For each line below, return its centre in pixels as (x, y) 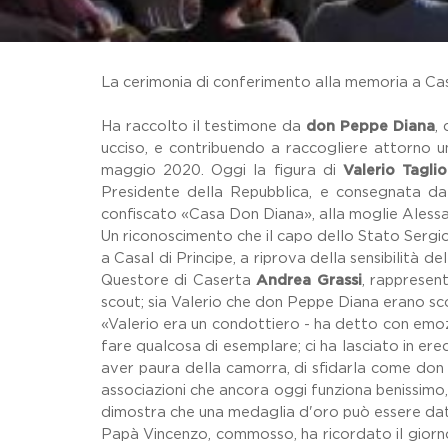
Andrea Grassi (309, 280)
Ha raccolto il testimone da (203, 126)
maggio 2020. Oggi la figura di (221, 170)
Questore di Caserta (178, 280)
